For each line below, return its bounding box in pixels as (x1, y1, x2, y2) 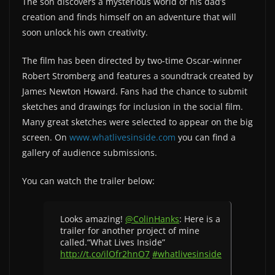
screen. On (22, 131, 69, 143)
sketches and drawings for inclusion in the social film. (22, 101, 243, 112)
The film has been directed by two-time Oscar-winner (22, 55, 242, 66)
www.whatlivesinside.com (69, 131, 176, 143)
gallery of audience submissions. (22, 147, 157, 158)
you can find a (176, 131, 236, 143)
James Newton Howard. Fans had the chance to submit (22, 85, 247, 97)
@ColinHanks (125, 213, 179, 225)
